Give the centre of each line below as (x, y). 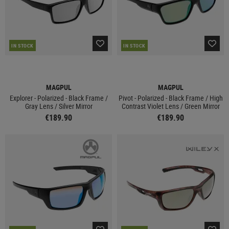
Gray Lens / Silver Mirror (59, 106)
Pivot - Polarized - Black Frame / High (170, 98)
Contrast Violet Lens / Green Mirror (170, 106)
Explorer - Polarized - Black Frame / (59, 98)
